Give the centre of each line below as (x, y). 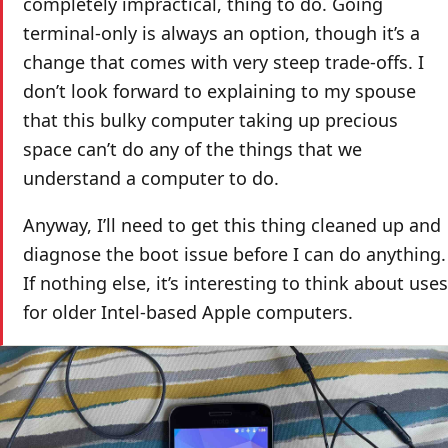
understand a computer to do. (151, 177)
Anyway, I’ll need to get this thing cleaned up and (232, 224)
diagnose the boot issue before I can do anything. (234, 253)
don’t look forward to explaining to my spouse (219, 90)
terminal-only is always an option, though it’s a (221, 32)
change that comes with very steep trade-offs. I (223, 61)
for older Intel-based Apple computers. (188, 311)
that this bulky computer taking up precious (210, 119)
